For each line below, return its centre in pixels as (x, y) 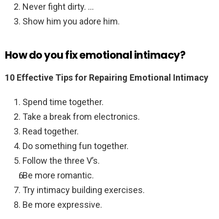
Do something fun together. (76, 146)
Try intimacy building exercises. (84, 190)
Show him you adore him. (71, 22)
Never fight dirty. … (58, 7)
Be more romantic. (58, 175)
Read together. (51, 131)
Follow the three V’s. (61, 161)
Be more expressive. (62, 205)
